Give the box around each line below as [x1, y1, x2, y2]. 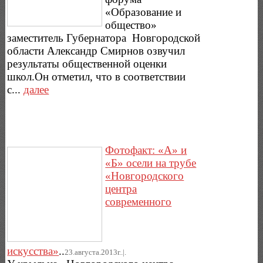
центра [105, 183, 137, 195]
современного [105, 195, 172, 208]
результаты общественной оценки [7, 57, 167, 70]
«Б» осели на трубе [105, 157, 197, 170]
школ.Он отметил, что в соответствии [7, 70, 186, 83]
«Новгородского [105, 170, 184, 183]
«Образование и [105, 5, 182, 18]
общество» [105, 18, 157, 31]
